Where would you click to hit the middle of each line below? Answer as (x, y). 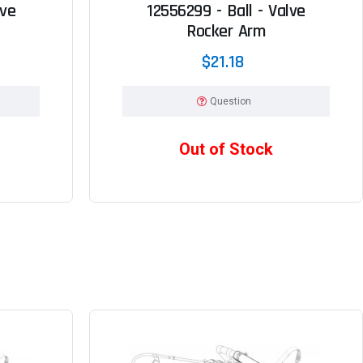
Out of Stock (226, 149)
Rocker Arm (226, 31)
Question (231, 101)
